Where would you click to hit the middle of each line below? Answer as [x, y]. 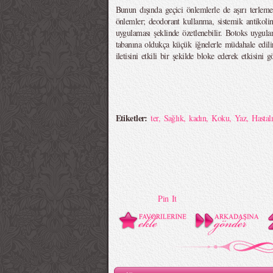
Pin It [167, 198]
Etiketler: [133, 118]
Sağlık [174, 118]
